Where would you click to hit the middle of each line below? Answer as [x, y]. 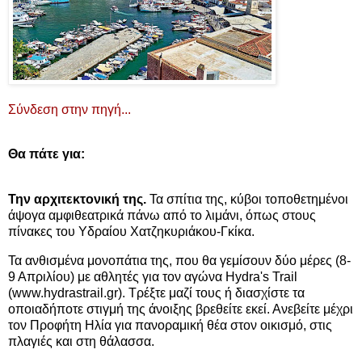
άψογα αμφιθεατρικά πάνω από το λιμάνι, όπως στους [162, 216]
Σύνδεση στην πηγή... [69, 109]
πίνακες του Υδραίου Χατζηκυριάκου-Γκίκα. [131, 232]
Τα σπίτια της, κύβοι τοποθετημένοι [247, 200]
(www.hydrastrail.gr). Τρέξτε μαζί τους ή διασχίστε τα [156, 293]
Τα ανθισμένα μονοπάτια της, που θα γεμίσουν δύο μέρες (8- [179, 261]
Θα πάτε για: [46, 154]
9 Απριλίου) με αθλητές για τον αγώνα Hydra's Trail [153, 277]
